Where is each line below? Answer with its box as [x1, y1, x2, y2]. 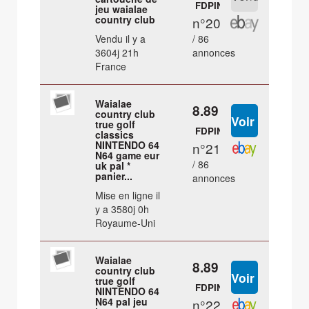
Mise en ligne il [95, 188, 161, 203]
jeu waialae [95, 2, 148, 17]
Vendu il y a [95, 32, 146, 46]
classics [95, 128, 134, 142]
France [95, 59, 127, 74]
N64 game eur [95, 148, 160, 163]
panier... [95, 169, 133, 183]
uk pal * [95, 159, 131, 173]
